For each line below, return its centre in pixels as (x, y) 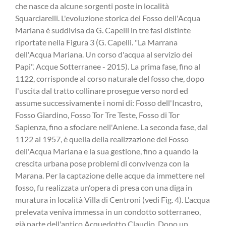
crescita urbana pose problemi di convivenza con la (102, 163)
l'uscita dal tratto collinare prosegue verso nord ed (102, 91)
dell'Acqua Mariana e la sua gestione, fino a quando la (107, 151)
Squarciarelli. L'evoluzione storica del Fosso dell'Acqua (108, 18)
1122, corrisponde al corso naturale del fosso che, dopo (110, 79)
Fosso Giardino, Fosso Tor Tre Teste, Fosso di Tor (97, 115)
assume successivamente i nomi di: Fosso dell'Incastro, (109, 103)
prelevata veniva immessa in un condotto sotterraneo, (108, 212)
